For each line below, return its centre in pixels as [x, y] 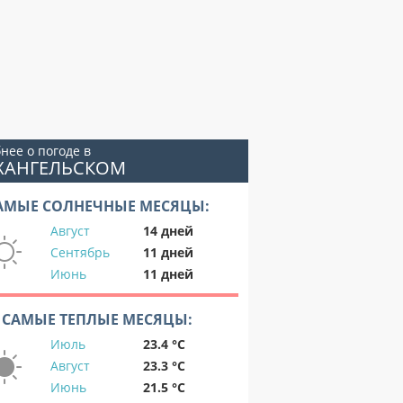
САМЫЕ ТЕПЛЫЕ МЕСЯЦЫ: [97, 319]
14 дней [168, 231]
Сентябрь [80, 252]
